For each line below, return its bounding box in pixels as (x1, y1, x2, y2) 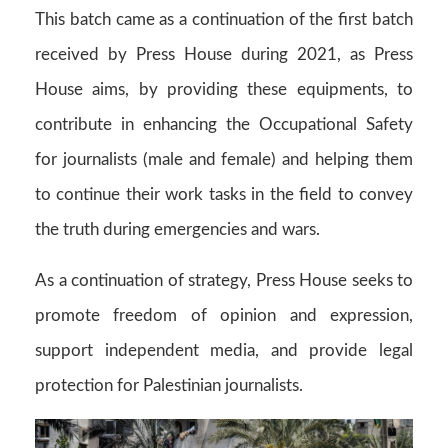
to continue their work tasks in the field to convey (35, 186, 413, 204)
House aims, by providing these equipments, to (35, 81, 413, 99)
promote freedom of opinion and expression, (35, 307, 413, 325)
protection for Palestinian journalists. (35, 377, 303, 395)
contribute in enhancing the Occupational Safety (35, 116, 413, 134)
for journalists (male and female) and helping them (35, 151, 413, 169)
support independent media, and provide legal (35, 342, 413, 360)
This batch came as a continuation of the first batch (35, 11, 413, 29)
